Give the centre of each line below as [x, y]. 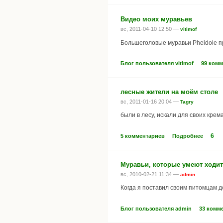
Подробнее [188, 136]
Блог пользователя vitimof [157, 63]
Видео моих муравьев [156, 19]
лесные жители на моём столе [169, 92]
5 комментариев [143, 136]
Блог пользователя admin [156, 208]
